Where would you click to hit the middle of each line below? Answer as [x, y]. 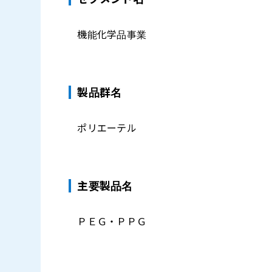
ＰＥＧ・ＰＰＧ [112, 222]
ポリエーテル [107, 128]
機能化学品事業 [112, 35]
